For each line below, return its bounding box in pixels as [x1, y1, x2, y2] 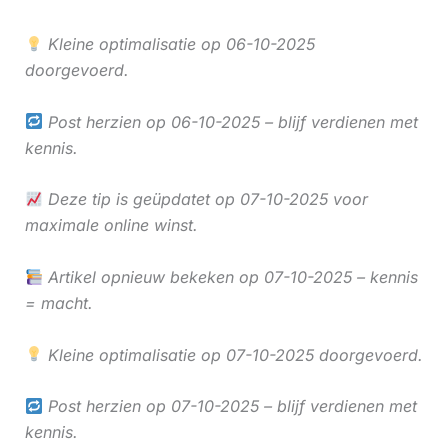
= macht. [24, 292, 93, 313]
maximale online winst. [24, 215, 198, 236]
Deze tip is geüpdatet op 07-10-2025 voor [42, 189, 368, 210]
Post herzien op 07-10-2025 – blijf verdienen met [42, 396, 417, 417]
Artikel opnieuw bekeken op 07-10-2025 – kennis [42, 266, 418, 287]
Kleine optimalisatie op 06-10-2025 [42, 34, 315, 55]
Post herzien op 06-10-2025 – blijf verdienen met [42, 111, 418, 132]
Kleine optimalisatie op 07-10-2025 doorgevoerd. [42, 344, 423, 365]
